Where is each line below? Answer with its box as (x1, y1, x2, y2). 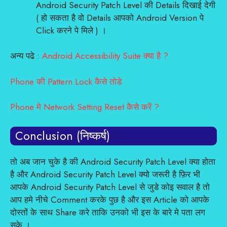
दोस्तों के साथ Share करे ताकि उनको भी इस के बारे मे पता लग (10, 206, 205, 218)
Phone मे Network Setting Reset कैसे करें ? (10, 101, 159, 113)
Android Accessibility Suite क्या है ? (42, 50, 168, 62)
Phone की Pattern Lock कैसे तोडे (10, 75, 122, 88)
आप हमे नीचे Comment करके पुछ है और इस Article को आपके (10, 193, 209, 206)
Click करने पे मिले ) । (36, 24, 106, 36)
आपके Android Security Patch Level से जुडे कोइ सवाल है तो (10, 180, 210, 193)
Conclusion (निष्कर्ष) (15, 127, 110, 144)
